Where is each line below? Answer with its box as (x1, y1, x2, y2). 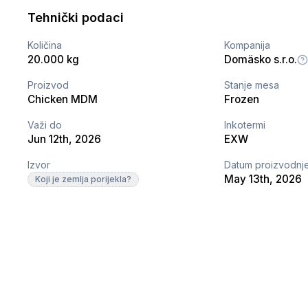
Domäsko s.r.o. (224, 53, 298, 67)
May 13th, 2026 (224, 173, 302, 186)
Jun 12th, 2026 (27, 133, 102, 146)
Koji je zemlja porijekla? (35, 174, 132, 185)
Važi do (27, 119, 63, 131)
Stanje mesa (224, 79, 280, 91)
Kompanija (224, 39, 271, 52)
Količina (27, 39, 63, 52)
